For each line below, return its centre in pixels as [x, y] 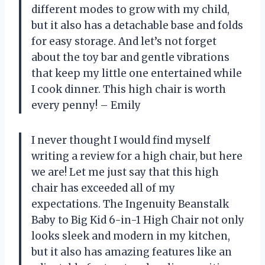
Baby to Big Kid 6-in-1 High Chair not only [138, 220]
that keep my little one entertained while [137, 73]
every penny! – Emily [86, 105]
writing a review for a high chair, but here [137, 156]
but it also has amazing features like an [132, 252]
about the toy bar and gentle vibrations [130, 57]
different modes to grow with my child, [130, 9]
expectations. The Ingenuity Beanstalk [130, 204]
